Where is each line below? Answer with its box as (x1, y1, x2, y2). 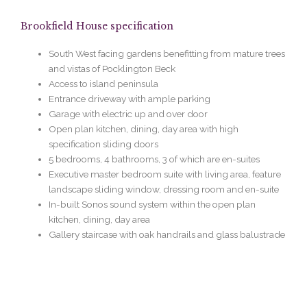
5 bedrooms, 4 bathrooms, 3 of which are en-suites (49, 153, 260, 164)
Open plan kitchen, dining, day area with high (49, 123, 239, 134)
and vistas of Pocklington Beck (49, 62, 176, 74)
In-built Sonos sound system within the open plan (49, 198, 256, 210)
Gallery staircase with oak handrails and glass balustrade (49, 228, 286, 240)
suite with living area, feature (164, 168, 282, 180)
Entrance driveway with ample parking (49, 93, 211, 104)
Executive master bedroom (49, 168, 162, 180)
